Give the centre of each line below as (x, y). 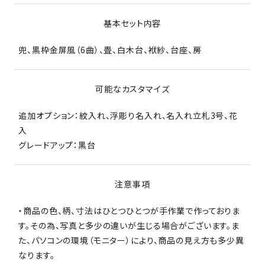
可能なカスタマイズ (132, 89)
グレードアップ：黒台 (57, 145)
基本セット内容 (132, 23)
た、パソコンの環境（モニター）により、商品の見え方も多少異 (131, 240)
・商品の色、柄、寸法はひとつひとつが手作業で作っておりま (129, 211)
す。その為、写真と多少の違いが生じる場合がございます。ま (129, 226)
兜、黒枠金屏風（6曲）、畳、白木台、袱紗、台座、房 (110, 50)
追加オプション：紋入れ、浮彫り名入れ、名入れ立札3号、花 (128, 116)
